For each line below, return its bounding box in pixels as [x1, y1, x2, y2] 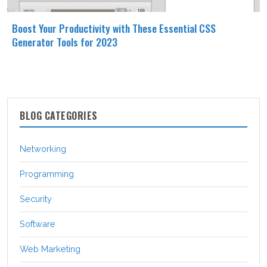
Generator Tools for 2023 [12, 34, 117, 50]
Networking [20, 143, 66, 154]
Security [20, 193, 52, 204]
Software [20, 218, 55, 229]
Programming [20, 168, 74, 179]
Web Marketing [20, 243, 80, 254]
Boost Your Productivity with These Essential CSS [12, 20, 216, 36]
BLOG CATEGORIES [20, 108, 98, 123]
